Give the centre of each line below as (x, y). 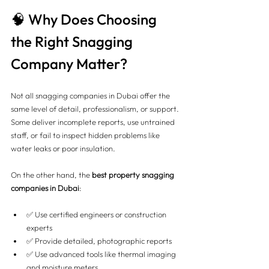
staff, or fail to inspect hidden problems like (86, 135)
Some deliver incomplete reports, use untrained (94, 122)
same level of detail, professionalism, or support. (96, 108)
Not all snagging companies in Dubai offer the (91, 95)
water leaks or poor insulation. (63, 148)
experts (39, 227)
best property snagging (134, 174)
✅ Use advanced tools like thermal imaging (102, 254)
